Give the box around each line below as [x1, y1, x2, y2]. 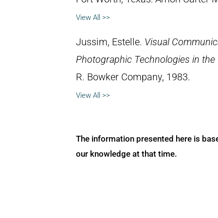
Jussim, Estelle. [76, 36, 145, 48]
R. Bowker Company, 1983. [76, 71, 190, 83]
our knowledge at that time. [76, 148, 177, 159]
